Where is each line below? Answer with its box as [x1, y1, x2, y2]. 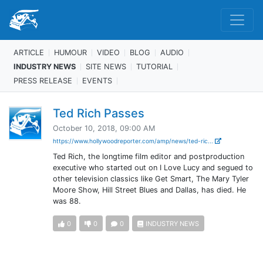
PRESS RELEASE [14, 76, 72, 85]
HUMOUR [54, 48, 87, 57]
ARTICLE [14, 48, 44, 57]
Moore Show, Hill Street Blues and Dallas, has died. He [52, 186, 246, 194]
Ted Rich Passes [52, 106, 144, 120]
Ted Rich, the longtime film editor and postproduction [52, 152, 244, 161]
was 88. [52, 197, 81, 205]
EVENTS [82, 76, 112, 85]
